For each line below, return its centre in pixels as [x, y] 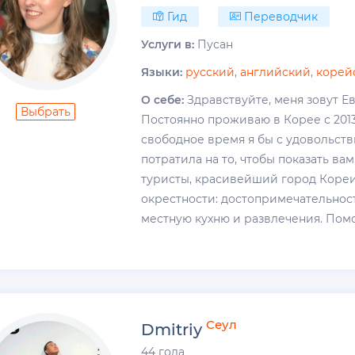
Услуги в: [168, 44]
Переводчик [280, 16]
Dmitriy [172, 329]
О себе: [163, 99]
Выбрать [46, 111]
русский [210, 72]
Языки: [162, 72]
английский [276, 72]
